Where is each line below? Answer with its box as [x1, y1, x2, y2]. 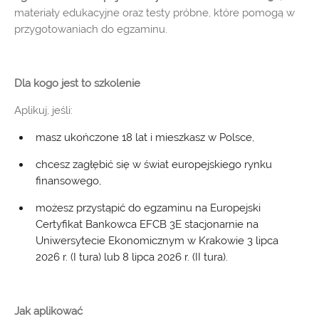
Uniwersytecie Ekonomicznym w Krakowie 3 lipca [36, 234, 278, 247]
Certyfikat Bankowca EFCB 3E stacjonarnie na [36, 218, 258, 231]
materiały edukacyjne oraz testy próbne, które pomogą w [14, 6, 295, 19]
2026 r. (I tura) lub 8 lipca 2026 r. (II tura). [36, 251, 228, 263]
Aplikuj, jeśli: [14, 104, 73, 117]
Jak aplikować [14, 305, 83, 318]
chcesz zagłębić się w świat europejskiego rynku [36, 158, 272, 171]
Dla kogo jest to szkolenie [14, 77, 140, 90]
